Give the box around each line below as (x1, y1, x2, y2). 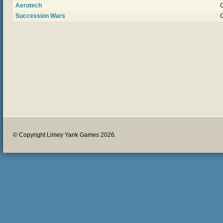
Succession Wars (15, 12, 65, 20)
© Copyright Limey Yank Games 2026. (13, 131, 116, 138)
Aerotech (15, 2, 42, 9)
